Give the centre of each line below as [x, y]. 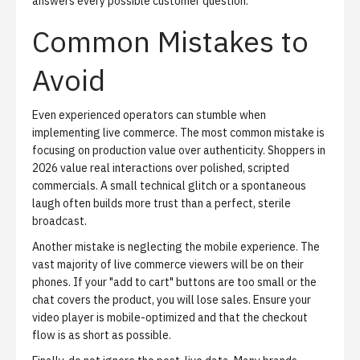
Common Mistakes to [170, 41]
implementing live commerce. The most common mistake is [178, 133]
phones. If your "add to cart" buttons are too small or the [174, 282]
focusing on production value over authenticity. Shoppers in [179, 150]
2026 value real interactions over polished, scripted [161, 168]
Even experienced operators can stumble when [149, 115]
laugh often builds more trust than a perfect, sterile [162, 203]
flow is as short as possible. [102, 335]
